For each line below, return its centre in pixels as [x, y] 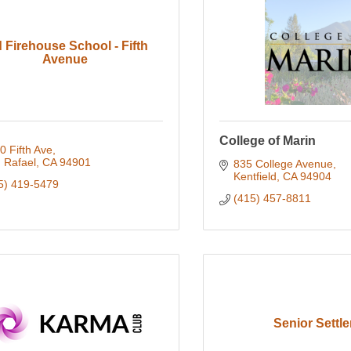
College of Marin [268, 141]
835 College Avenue [283, 164]
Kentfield [255, 177]
